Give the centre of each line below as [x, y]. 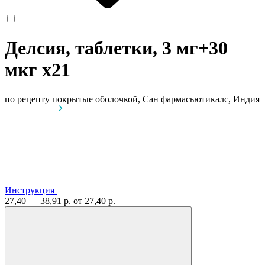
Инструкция [30, 190]
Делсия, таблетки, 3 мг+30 [116, 48]
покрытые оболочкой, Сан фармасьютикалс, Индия [156, 99]
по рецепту [27, 99]
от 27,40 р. [94, 201]
